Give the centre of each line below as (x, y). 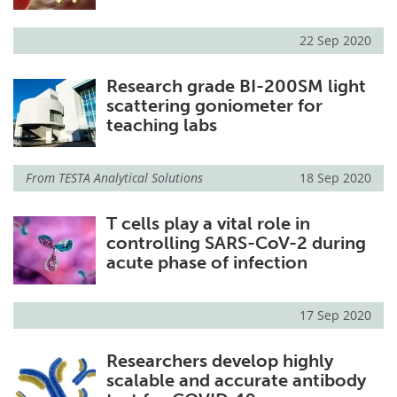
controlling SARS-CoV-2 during (236, 243)
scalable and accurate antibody (236, 381)
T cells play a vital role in (208, 224)
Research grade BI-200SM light (236, 86)
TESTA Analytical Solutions (131, 178)
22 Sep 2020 (335, 40)
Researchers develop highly (219, 361)
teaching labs (161, 125)
